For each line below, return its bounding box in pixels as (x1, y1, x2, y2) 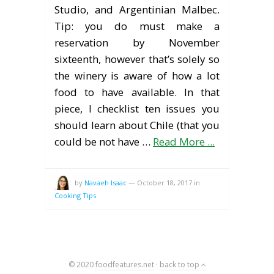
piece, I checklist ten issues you (54, 101, 220, 116)
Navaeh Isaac (84, 177, 127, 187)
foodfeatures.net (95, 259, 154, 270)
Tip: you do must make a (54, 18, 220, 33)
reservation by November (54, 35, 220, 50)
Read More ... (153, 134, 215, 149)
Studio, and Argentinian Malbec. (54, 2, 220, 17)
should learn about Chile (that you (54, 117, 220, 132)
